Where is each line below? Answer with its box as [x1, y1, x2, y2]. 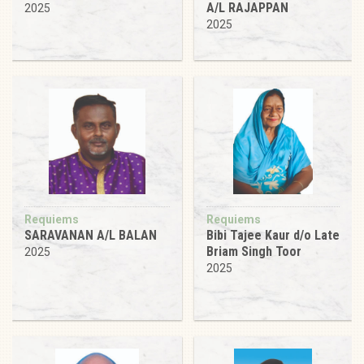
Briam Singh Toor [206, 243, 301, 259]
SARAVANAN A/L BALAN [24, 227, 157, 243]
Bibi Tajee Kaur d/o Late [206, 227, 340, 243]
